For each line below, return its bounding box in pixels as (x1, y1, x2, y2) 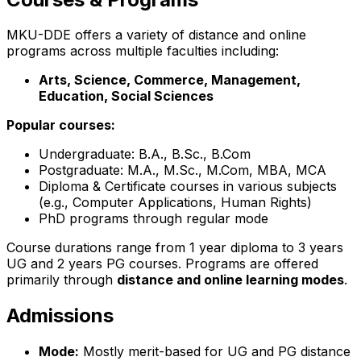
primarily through (6, 272, 117, 288)
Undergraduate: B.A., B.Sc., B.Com (39, 146, 251, 163)
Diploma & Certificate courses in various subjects (39, 178, 337, 195)
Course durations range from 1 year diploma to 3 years (6, 239, 343, 256)
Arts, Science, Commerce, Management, (39, 72, 301, 89)
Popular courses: (6, 117, 115, 134)
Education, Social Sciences (39, 88, 214, 105)
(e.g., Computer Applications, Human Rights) (39, 194, 312, 211)
